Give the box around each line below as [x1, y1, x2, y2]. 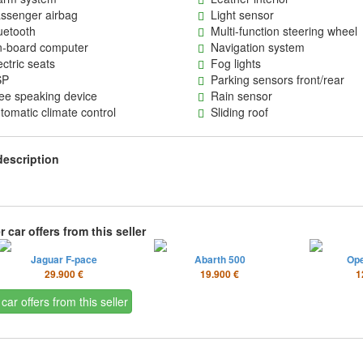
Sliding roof [203, 104, 268, 120]
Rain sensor [203, 88, 272, 104]
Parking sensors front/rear [203, 71, 344, 88]
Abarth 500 [194, 252, 246, 267]
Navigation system [203, 39, 305, 55]
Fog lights [203, 55, 261, 71]
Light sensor [203, 6, 274, 23]
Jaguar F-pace [30, 252, 97, 267]
